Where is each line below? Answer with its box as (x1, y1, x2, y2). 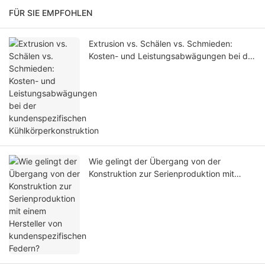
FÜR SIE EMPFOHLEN (9, 8, 92, 18)
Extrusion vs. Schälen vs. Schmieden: (89, 38, 232, 49)
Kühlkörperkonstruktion (89, 76, 179, 86)
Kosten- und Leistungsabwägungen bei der (89, 51, 256, 62)
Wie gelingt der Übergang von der (89, 156, 221, 167)
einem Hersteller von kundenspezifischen (89, 181, 247, 192)
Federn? (89, 193, 119, 204)
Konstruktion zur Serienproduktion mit (89, 169, 234, 179)
